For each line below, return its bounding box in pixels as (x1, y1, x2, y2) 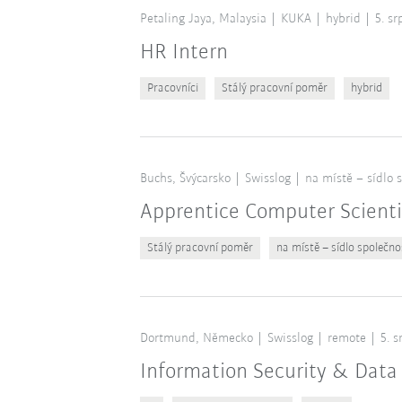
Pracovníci (146, 81, 198, 95)
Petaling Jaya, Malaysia (139, 12, 267, 26)
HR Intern (139, 40, 228, 64)
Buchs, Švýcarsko (139, 171, 231, 186)
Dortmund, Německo (139, 331, 253, 345)
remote (327, 331, 366, 345)
